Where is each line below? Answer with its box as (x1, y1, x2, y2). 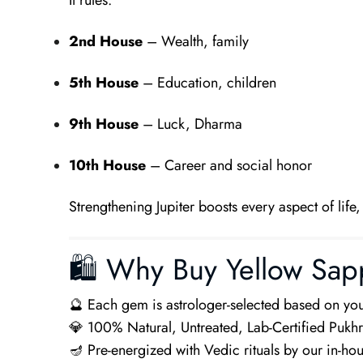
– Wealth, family (142, 31, 249, 52)
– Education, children (138, 72, 276, 93)
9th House (68, 113, 139, 135)
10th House (68, 155, 146, 176)
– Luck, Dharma (138, 113, 242, 135)
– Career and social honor (145, 155, 312, 176)
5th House (68, 72, 139, 93)
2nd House (68, 31, 143, 52)
